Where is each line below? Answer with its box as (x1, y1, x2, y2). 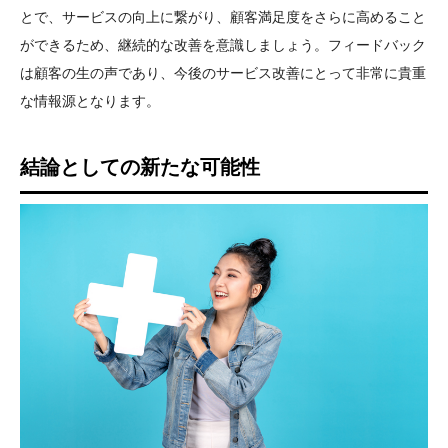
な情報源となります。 (20, 92, 160, 109)
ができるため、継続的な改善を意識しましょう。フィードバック (20, 36, 426, 53)
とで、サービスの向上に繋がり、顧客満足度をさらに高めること (20, 8, 426, 25)
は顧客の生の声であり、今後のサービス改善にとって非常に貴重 (20, 64, 426, 81)
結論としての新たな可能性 (20, 155, 260, 178)
